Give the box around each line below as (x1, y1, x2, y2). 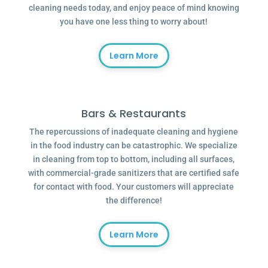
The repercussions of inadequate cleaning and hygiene (29, 127, 239, 136)
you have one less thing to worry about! (60, 17, 208, 26)
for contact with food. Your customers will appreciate (33, 182, 234, 191)
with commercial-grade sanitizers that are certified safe (28, 168, 240, 178)
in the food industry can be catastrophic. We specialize (30, 141, 237, 150)
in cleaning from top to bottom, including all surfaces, (33, 154, 235, 164)
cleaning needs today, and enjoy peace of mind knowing (28, 3, 239, 13)
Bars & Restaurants (81, 106, 187, 121)
